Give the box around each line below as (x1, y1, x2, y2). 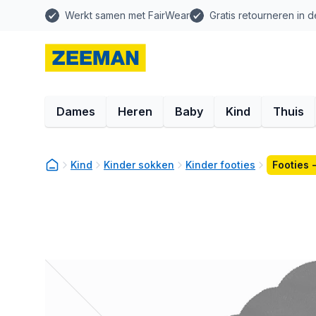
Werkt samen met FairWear (65, 9, 190, 21)
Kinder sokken (104, 159, 174, 171)
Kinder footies (186, 159, 255, 171)
